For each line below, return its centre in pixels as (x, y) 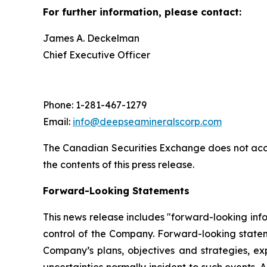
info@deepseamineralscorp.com (147, 122)
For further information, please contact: (142, 12)
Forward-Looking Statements (116, 191)
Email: (58, 122)
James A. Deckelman (91, 38)
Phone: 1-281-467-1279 (95, 105)
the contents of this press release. (119, 164)
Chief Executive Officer (97, 55)
